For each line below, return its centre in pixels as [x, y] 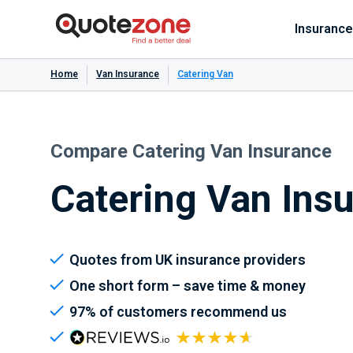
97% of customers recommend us [178, 312]
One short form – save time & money [188, 286]
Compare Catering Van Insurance [191, 151]
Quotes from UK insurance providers [188, 260]
